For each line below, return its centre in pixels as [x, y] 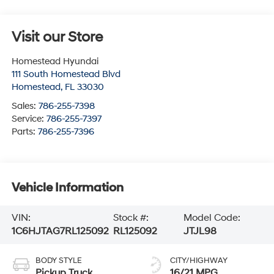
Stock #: [131, 218]
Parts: [24, 132]
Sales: [25, 106]
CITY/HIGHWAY [199, 261]
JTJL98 [200, 231]
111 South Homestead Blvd [66, 75]
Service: [29, 119]
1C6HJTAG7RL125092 [60, 231]
